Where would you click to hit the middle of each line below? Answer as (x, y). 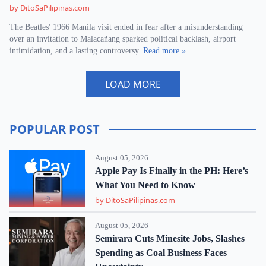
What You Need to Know (145, 185)
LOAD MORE (133, 84)
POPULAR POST (55, 129)
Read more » (164, 51)
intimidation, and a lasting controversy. (76, 51)
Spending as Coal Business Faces (161, 253)
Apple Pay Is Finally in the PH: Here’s (172, 171)
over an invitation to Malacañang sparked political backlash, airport (123, 39)
